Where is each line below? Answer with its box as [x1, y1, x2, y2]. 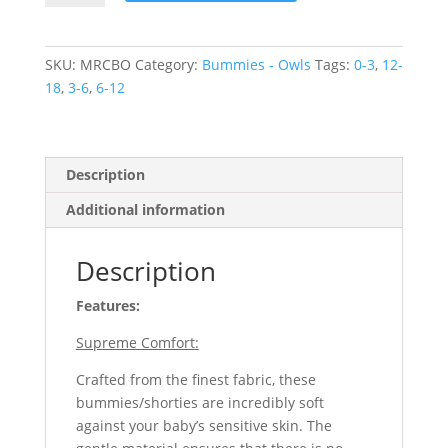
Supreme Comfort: [75, 332, 199, 352]
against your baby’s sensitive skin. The [75, 415, 332, 435]
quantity [43, 44, 100, 64]
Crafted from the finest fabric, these [75, 369, 316, 389]
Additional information [65, 199, 225, 219]
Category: [134, 54, 202, 74]
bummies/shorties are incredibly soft [75, 392, 324, 412]
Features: [75, 295, 140, 315]
